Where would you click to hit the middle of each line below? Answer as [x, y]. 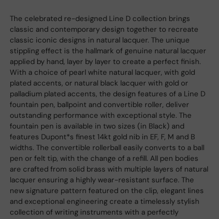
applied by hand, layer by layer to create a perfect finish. [105, 62]
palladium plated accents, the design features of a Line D [108, 94]
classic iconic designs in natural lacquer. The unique [100, 40]
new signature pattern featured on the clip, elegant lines [107, 191]
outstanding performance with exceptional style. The [101, 116]
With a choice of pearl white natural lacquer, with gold [102, 73]
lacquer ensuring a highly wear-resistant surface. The [102, 180]
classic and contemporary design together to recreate [104, 30]
